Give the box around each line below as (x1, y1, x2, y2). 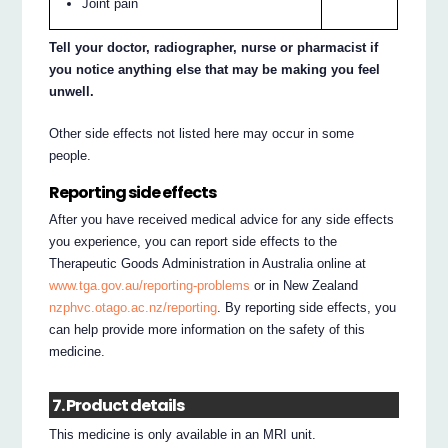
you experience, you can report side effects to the (49, 234, 338, 250)
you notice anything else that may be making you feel (49, 61, 381, 77)
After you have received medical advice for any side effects (49, 212, 395, 228)
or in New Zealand (250, 278, 359, 294)
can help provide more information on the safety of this (49, 322, 366, 338)
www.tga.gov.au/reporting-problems (49, 278, 251, 294)
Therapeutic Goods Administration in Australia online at (49, 256, 367, 272)
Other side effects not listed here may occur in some (49, 125, 355, 141)
